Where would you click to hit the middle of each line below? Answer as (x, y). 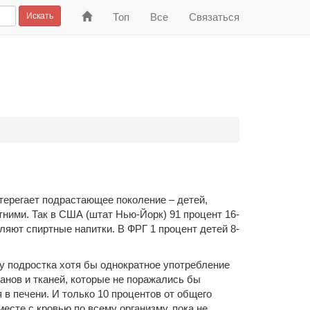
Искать (40, 16)
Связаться (214, 17)
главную (111, 30)
